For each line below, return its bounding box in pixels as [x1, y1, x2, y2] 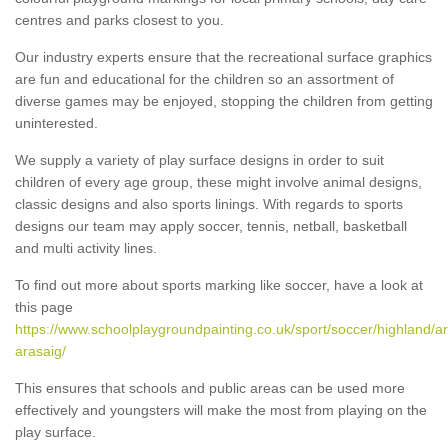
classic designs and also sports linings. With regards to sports [15, 195, 403, 212]
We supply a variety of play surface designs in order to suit [15, 151, 384, 168]
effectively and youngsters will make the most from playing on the [15, 401, 427, 418]
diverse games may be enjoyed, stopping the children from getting [15, 92, 433, 109]
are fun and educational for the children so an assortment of [15, 70, 394, 87]
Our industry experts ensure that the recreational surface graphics [15, 48, 432, 65]
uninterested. [15, 114, 98, 131]
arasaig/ [15, 342, 66, 359]
